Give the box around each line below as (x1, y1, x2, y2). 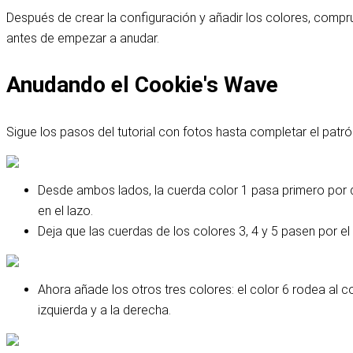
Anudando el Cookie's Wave (6, 72, 278, 98)
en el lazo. (38, 203, 93, 218)
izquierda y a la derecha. (38, 302, 171, 318)
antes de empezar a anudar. (6, 31, 159, 46)
